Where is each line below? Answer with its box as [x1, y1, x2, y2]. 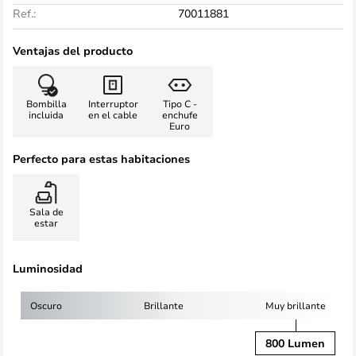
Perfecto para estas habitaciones [13, 151, 190, 166]
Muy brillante [265, 299, 326, 311]
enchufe [161, 108, 198, 121]
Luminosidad [13, 261, 83, 276]
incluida [29, 108, 64, 121]
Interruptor [87, 97, 138, 110]
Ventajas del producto [13, 43, 133, 58]
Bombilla [25, 97, 67, 110]
